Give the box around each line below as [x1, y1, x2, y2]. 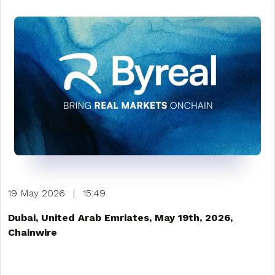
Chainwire [8, 227, 57, 239]
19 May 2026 [8, 187, 65, 199]
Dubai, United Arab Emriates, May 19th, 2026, [8, 212, 233, 224]
